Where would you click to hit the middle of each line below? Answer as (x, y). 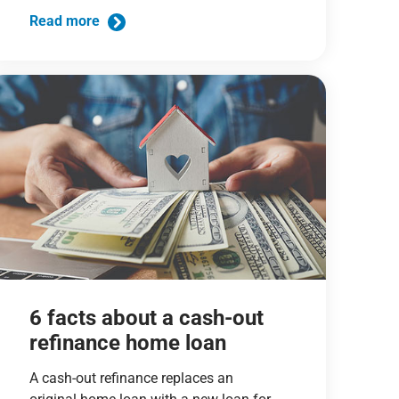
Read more (66, 21)
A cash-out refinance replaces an (131, 378)
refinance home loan (127, 342)
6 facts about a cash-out (146, 318)
